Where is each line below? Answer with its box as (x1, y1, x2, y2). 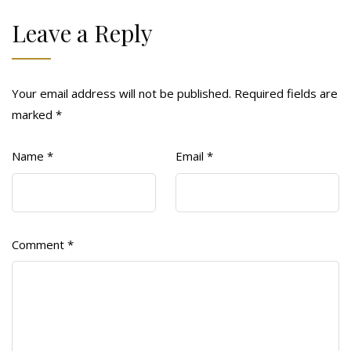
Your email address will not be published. (12, 85, 231, 101)
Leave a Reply (12, 17, 153, 49)
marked (12, 107, 56, 122)
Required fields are (234, 85, 338, 101)
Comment (12, 236, 67, 252)
